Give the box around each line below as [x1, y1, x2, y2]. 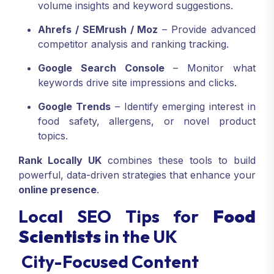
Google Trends [38, 100, 111, 113]
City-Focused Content [18, 251, 199, 273]
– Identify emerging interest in [110, 100, 256, 113]
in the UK [101, 226, 177, 248]
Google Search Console [38, 62, 165, 75]
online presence [18, 183, 97, 196]
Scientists [18, 226, 101, 248]
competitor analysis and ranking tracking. [38, 38, 229, 51]
